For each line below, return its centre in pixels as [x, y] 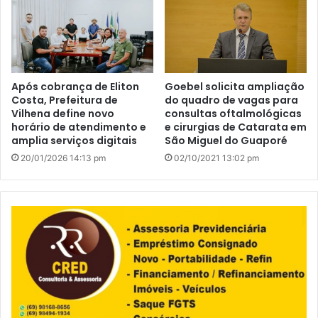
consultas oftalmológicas [233, 113]
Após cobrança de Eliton [75, 86]
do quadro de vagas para [231, 100]
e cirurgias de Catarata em [236, 127]
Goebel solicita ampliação [235, 86]
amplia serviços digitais [74, 140]
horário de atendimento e [79, 127]
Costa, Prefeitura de [65, 100]
